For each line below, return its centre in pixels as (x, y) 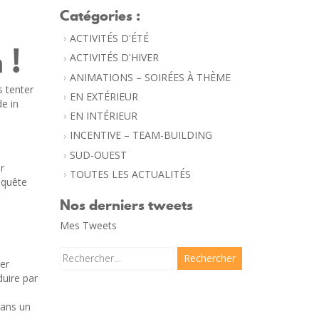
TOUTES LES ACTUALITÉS (130, 174)
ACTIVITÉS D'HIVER (114, 58)
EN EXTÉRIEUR (104, 96)
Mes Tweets (88, 225)
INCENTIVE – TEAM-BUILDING (141, 135)
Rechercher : (91, 253)
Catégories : (100, 16)
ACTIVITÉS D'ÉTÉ (109, 38)
